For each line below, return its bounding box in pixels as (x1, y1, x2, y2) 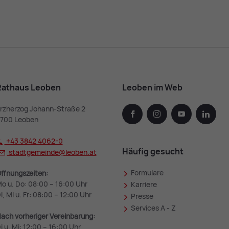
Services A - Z (131, 203, 176, 213)
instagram (161, 110, 194, 119)
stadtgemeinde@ (7, 148, 65, 157)
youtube (185, 110, 213, 119)
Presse (131, 192, 153, 201)
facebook (134, 110, 165, 119)
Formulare (131, 168, 164, 177)
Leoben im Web (122, 82, 182, 93)
